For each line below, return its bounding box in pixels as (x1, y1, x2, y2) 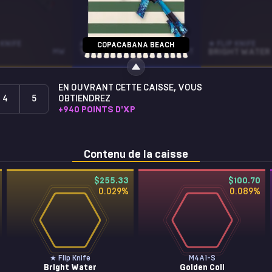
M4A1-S (188, 254, 216, 262)
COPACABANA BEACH (97, 41, 175, 49)
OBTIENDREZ (58, 95, 110, 103)
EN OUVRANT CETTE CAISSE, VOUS (58, 84, 202, 92)
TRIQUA (80, 48, 112, 56)
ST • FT (168, 48, 194, 55)
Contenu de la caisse (84, 149, 188, 160)
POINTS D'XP (81, 106, 135, 114)
